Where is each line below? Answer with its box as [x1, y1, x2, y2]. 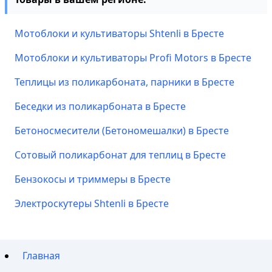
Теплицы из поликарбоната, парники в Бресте [15, 75, 234, 89]
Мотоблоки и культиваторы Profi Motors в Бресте [15, 51, 251, 64]
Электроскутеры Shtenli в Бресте [15, 197, 169, 210]
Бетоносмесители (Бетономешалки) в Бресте [15, 124, 229, 137]
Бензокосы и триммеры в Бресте [15, 172, 171, 186]
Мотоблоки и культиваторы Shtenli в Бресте [15, 27, 224, 40]
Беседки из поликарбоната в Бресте [15, 100, 186, 113]
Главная [22, 249, 61, 263]
